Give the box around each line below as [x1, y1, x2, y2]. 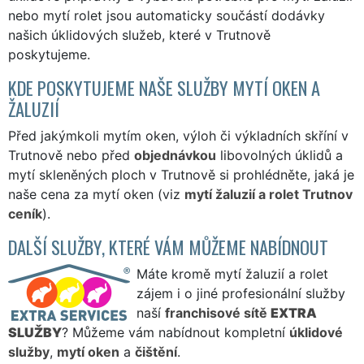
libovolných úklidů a [216, 146, 343, 163]
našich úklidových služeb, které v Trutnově [8, 26, 271, 43]
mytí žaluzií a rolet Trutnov [184, 185, 353, 202]
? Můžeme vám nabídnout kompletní [62, 323, 289, 340]
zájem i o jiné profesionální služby [136, 284, 345, 301]
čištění [135, 343, 177, 360]
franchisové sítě [165, 304, 271, 321]
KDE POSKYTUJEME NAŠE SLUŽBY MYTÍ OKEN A [8, 73, 320, 101]
